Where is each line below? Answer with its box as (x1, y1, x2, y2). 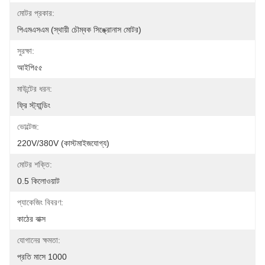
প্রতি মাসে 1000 (17, 252, 67, 261)
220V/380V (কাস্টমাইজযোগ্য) (17, 138, 109, 148)
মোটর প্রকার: (17, 8, 54, 18)
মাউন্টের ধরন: (17, 84, 52, 93)
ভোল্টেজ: (17, 122, 39, 131)
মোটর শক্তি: (17, 160, 52, 169)
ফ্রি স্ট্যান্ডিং (17, 101, 50, 110)
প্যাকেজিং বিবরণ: (17, 198, 63, 207)
